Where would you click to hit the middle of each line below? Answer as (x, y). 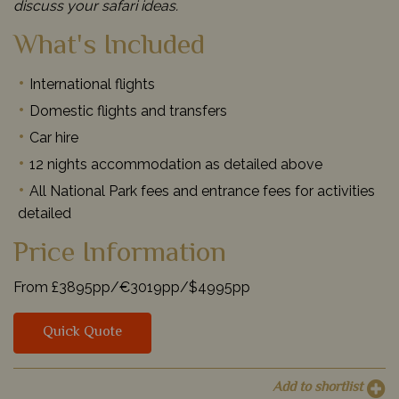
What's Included (109, 46)
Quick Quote (82, 332)
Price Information (120, 253)
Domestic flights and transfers (128, 110)
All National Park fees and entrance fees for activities (202, 191)
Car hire (54, 137)
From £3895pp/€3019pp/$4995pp (132, 287)
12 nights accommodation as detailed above (176, 164)
